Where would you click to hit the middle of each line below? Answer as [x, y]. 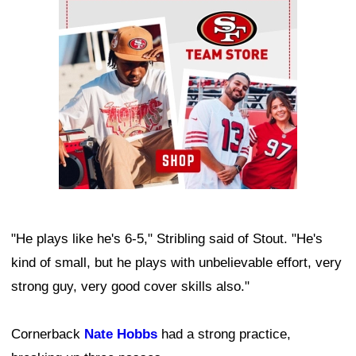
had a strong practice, [224, 334]
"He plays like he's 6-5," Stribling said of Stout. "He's [167, 238]
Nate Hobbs [121, 334]
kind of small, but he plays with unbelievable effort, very [176, 262]
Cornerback [48, 334]
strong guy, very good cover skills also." [130, 286]
